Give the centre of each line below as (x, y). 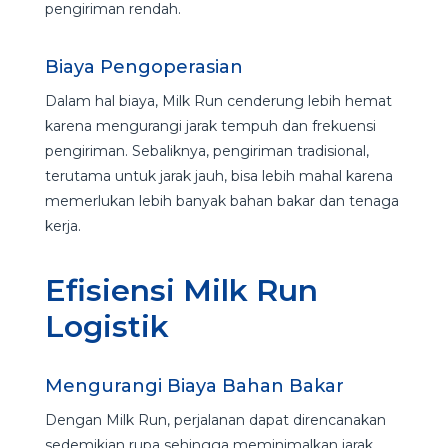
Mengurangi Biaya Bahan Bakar (196, 385)
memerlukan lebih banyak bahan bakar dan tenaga (221, 200)
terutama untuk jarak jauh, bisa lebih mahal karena (218, 175)
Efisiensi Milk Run (181, 290)
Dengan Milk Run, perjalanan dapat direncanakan (215, 419)
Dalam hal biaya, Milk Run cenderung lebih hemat (218, 100)
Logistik (110, 326)
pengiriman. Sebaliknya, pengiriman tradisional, (206, 150)
